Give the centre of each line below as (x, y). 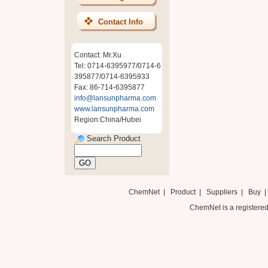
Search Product (112, 138)
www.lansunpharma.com (114, 109)
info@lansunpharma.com (115, 98)
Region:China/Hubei (108, 120)
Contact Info (120, 22)
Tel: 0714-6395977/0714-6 (118, 66)
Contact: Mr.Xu (98, 55)
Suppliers (222, 192)
